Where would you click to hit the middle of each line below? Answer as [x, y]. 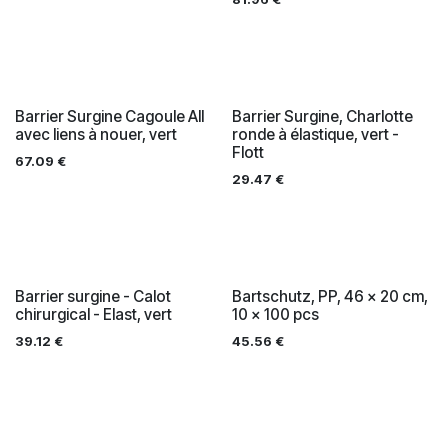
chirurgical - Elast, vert [93, 314]
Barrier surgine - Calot [93, 296]
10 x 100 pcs [275, 314]
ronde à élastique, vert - [315, 134]
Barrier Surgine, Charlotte [322, 116]
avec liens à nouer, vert [96, 134]
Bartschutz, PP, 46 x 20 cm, [329, 296]
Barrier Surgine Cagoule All [109, 116]
